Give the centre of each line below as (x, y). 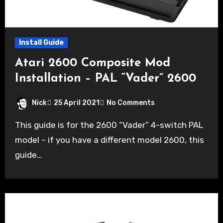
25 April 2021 (76, 103)
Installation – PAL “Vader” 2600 (105, 78)
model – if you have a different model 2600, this (109, 140)
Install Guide (41, 42)
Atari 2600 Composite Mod (92, 63)
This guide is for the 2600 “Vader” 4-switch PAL (17, 125)
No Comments (130, 103)
